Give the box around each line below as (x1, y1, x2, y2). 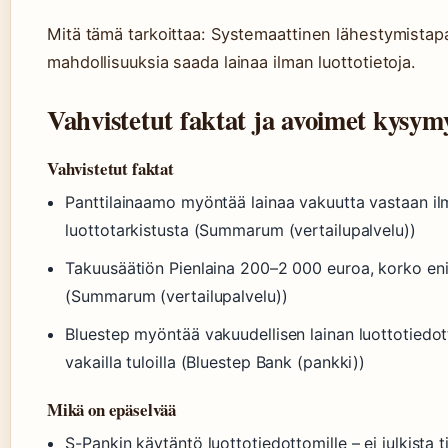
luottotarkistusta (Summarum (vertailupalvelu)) (65, 220, 416, 240)
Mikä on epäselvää (47, 397, 177, 422)
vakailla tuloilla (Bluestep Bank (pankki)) (65, 352, 366, 372)
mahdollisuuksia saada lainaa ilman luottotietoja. (47, 52, 417, 72)
